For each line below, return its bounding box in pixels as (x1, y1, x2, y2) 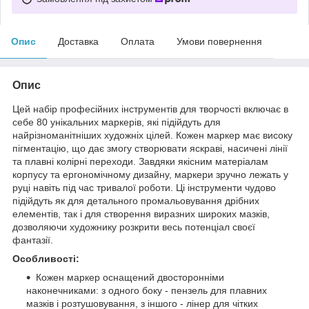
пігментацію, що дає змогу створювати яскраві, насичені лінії (12, 142, 288, 154)
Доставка (58, 35, 99, 47)
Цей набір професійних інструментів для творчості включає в (12, 103, 288, 114)
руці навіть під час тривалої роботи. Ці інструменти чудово (12, 181, 276, 193)
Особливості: (12, 252, 79, 264)
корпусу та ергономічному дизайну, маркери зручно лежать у (12, 168, 288, 180)
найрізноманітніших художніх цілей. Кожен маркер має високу (12, 129, 292, 141)
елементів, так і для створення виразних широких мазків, (12, 208, 270, 219)
